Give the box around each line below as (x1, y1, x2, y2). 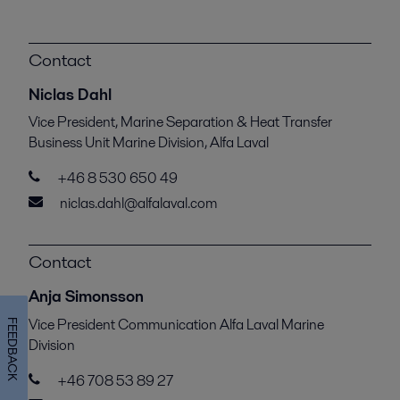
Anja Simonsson (29, 286, 144, 308)
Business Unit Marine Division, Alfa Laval (29, 132, 269, 154)
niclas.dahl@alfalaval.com (60, 193, 217, 214)
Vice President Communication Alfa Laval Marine (29, 314, 324, 336)
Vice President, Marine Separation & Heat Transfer (29, 112, 332, 133)
